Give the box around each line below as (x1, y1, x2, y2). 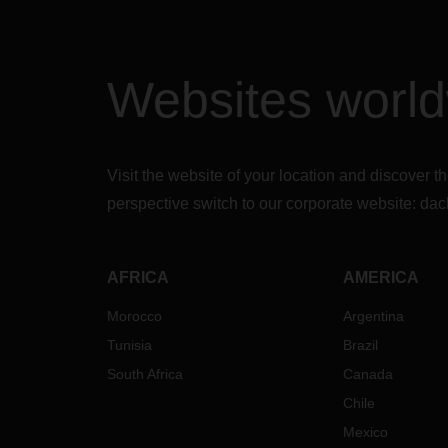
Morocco (107, 308, 162, 324)
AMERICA (342, 269, 419, 286)
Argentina (342, 308, 404, 324)
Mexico (342, 424, 388, 440)
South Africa (107, 366, 183, 382)
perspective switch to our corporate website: (107, 195, 420, 212)
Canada (342, 366, 393, 382)
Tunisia (107, 337, 152, 353)
